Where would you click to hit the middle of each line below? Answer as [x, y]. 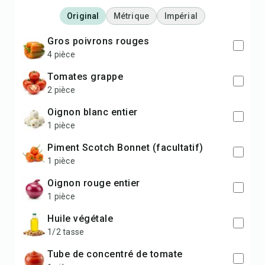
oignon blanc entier [96, 112]
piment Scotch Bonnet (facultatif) [128, 148]
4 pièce [61, 54]
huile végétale [83, 219]
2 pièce [61, 90]
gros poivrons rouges [101, 41]
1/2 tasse [66, 232]
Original [83, 16]
